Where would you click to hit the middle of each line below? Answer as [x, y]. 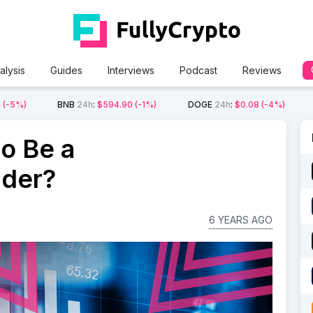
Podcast [198, 70]
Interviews [131, 70]
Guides [66, 70]
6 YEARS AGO [240, 220]
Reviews [262, 70]
